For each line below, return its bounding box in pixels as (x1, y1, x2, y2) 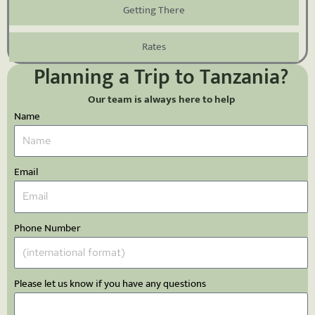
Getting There (123, 1, 185, 19)
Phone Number (14, 219, 81, 237)
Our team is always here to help (87, 91, 235, 108)
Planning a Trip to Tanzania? (34, 59, 288, 95)
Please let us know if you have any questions (14, 275, 206, 293)
